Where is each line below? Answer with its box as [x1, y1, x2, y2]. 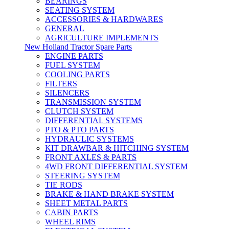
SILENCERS [45, 88, 89, 97]
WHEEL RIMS [45, 217, 96, 226]
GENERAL [45, 24, 84, 33]
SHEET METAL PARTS [45, 199, 128, 208]
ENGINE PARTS [45, 52, 103, 60]
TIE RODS [45, 180, 82, 189]
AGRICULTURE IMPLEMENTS [45, 33, 158, 42]
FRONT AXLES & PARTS [45, 153, 136, 162]
